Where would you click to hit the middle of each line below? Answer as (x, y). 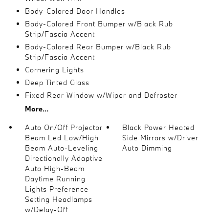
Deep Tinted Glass (57, 82)
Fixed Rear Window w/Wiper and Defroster (101, 95)
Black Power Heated (159, 127)
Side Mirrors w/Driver (161, 138)
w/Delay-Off (46, 209)
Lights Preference (56, 189)
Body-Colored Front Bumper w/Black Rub (99, 24)
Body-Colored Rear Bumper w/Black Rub (98, 47)
